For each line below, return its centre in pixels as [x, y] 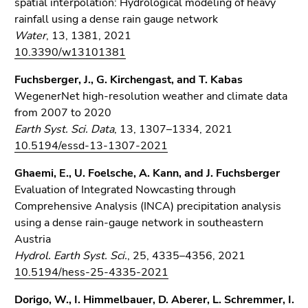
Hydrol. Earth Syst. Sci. [71, 256]
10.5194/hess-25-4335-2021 [91, 272]
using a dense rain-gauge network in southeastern [139, 223]
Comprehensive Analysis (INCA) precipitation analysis [148, 206]
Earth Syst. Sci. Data [64, 129]
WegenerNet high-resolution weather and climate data [151, 96]
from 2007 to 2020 [63, 113]
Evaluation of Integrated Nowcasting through [125, 190]
